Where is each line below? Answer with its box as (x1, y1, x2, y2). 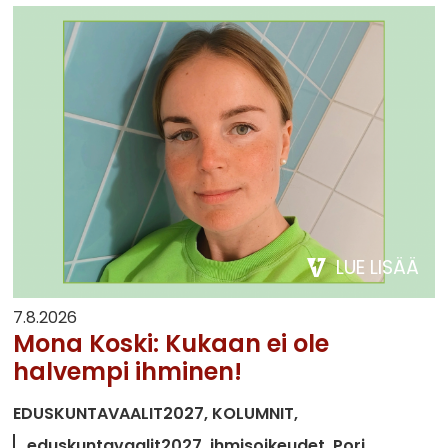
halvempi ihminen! (13, 354, 243, 388)
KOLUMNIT (212, 401, 295, 425)
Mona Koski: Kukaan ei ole (13, 326, 330, 360)
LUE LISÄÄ (335, 253, 419, 281)
